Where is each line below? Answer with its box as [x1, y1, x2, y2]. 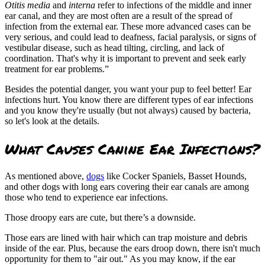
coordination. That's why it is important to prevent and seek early [5, 53, 246, 63]
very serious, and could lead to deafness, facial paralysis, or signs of [5, 31, 256, 42]
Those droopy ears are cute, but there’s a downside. [5, 212, 196, 223]
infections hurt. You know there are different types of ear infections [5, 94, 253, 105]
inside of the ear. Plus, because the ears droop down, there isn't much [5, 243, 260, 254]
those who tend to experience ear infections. [5, 192, 168, 203]
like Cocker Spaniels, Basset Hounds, [104, 171, 247, 182]
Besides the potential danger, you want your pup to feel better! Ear [5, 83, 251, 94]
